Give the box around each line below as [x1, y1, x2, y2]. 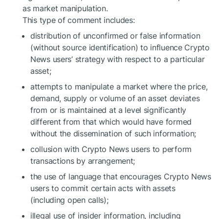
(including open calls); [30, 195, 109, 205]
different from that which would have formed [30, 117, 192, 127]
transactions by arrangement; [30, 156, 135, 166]
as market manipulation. [22, 3, 108, 13]
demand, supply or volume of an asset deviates [30, 93, 200, 103]
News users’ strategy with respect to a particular [30, 54, 205, 64]
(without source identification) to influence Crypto [30, 43, 210, 52]
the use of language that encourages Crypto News [30, 172, 211, 181]
